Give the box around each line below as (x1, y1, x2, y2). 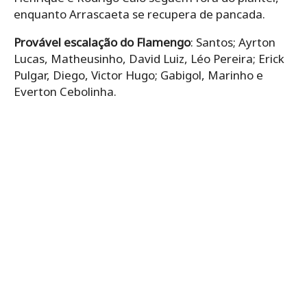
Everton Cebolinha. (14, 83, 116, 99)
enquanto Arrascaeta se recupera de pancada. (14, 5, 265, 22)
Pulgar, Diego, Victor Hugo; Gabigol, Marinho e (14, 66, 263, 83)
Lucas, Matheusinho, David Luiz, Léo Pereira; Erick (14, 50, 284, 66)
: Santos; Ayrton (191, 34, 275, 50)
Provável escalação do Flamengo (14, 34, 191, 50)
